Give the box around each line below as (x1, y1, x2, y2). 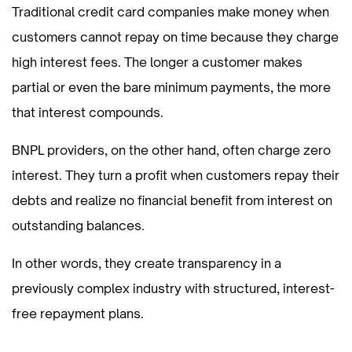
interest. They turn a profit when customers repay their (12, 167, 339, 183)
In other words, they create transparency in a (12, 255, 281, 271)
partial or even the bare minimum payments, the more (12, 79, 331, 95)
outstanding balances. (12, 217, 151, 233)
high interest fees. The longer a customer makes (12, 53, 302, 70)
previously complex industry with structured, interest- (12, 280, 335, 296)
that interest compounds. (12, 104, 163, 120)
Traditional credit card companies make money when (12, 3, 329, 20)
